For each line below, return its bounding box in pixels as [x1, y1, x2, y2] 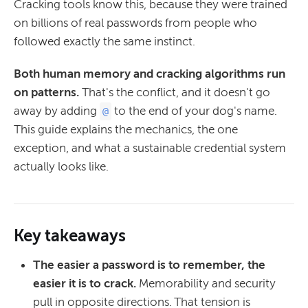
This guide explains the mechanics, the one [14, 122, 238, 136]
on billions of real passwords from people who [14, 15, 257, 30]
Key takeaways [14, 225, 126, 245]
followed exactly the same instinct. [14, 34, 195, 48]
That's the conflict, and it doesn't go [82, 85, 270, 99]
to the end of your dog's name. [111, 103, 277, 118]
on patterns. [14, 85, 82, 99]
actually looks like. [14, 159, 109, 173]
